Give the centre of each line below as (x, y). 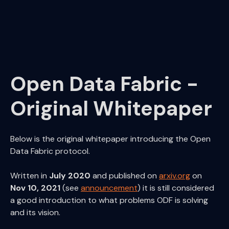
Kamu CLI (148, 21)
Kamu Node (152, 37)
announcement (109, 188)
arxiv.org (175, 176)
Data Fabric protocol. (50, 151)
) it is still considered (176, 188)
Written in (30, 176)
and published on (125, 176)
